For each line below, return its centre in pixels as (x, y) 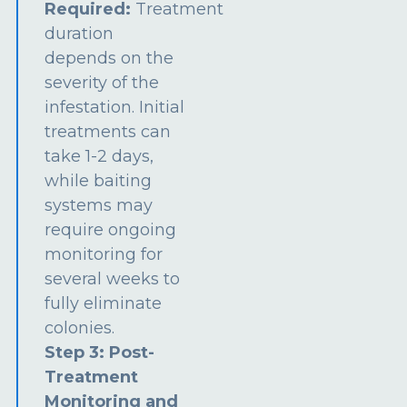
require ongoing (111, 229)
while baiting (99, 180)
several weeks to (113, 278)
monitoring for (104, 254)
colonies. (80, 328)
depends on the (109, 58)
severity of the (102, 82)
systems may (99, 205)
